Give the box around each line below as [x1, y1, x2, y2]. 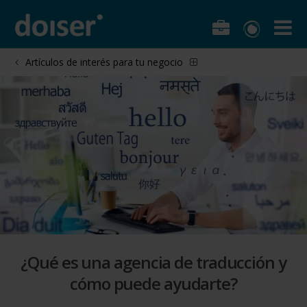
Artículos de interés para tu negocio [25, 56, 184, 69]
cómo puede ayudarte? [70, 271, 237, 295]
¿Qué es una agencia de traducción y [21, 250, 286, 273]
